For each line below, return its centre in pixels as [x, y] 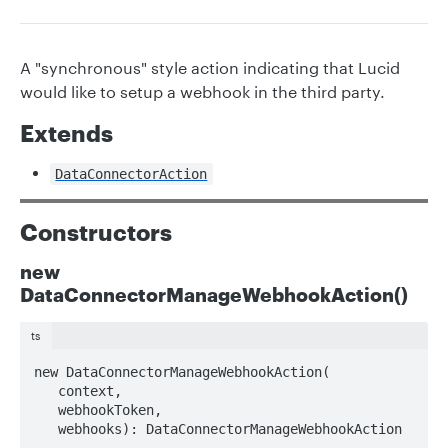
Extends [66, 133]
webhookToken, [45, 409]
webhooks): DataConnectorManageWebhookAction [229, 428]
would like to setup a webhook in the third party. [202, 91]
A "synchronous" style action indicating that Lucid [210, 67]
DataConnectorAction [131, 174]
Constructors [96, 232]
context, [45, 390]
